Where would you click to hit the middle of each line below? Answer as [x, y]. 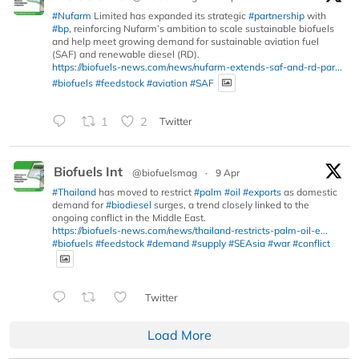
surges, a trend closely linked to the [230, 204]
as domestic [309, 192]
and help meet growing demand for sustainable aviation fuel [186, 42]
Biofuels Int [88, 171]
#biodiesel [129, 204]
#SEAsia [247, 243]
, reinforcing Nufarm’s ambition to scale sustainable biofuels [202, 29]
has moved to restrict [145, 192]
